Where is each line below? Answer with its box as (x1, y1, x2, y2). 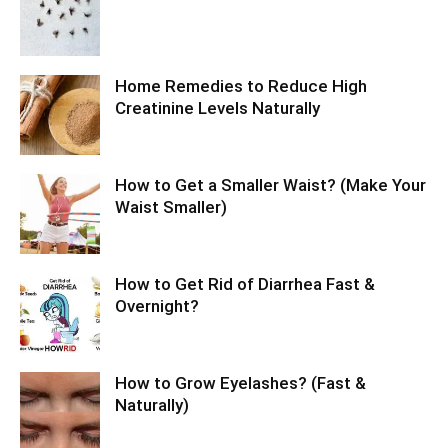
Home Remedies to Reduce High (115, 76, 367, 96)
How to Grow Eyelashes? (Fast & (115, 373, 366, 393)
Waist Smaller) (115, 197, 227, 217)
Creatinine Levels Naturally (115, 98, 320, 118)
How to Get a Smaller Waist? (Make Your (115, 175, 426, 195)
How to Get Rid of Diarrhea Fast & (115, 274, 375, 294)
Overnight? (115, 296, 199, 316)
